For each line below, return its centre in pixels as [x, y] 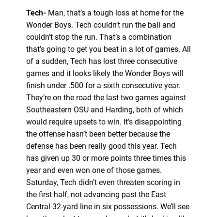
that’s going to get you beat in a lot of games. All [108, 49]
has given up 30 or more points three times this [106, 158]
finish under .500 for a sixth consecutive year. [103, 85]
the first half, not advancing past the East [96, 194]
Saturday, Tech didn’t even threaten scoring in [103, 182]
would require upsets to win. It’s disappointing [104, 122]
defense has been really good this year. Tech [101, 146]
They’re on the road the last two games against [106, 97]
